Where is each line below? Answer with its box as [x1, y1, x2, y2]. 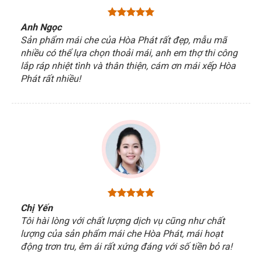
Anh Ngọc [20, 22, 61, 33]
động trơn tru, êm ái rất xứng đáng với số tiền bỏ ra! [20, 240, 232, 252]
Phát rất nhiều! [20, 73, 81, 85]
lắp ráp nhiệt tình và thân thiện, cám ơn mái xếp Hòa [20, 60, 236, 72]
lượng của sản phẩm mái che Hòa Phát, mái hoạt [20, 227, 223, 239]
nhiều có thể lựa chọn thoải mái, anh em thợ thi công [20, 47, 237, 59]
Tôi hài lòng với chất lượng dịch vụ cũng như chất [20, 215, 225, 226]
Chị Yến [20, 202, 53, 213]
